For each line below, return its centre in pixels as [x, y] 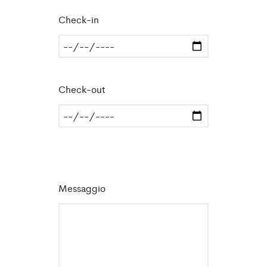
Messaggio [82, 188]
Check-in [79, 19]
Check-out [82, 89]
